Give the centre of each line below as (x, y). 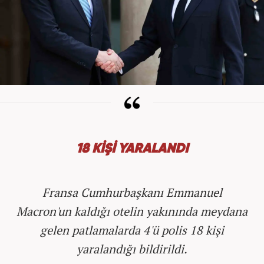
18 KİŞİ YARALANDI (132, 149)
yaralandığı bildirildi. (132, 249)
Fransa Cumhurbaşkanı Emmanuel (132, 192)
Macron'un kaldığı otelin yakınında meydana (132, 211)
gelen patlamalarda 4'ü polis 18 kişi (132, 230)
